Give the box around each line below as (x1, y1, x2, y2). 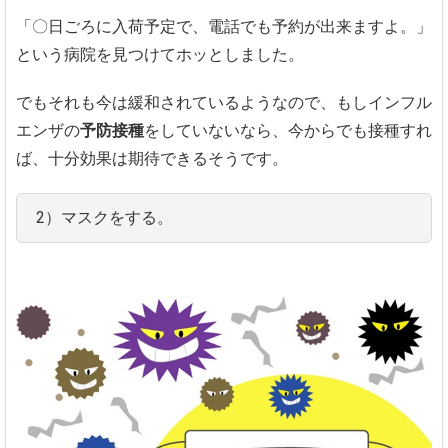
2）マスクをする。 (36, 208, 173, 228)
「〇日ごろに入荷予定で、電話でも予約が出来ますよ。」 (16, 17, 432, 37)
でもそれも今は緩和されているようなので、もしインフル (16, 93, 432, 113)
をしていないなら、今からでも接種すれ (144, 121, 432, 141)
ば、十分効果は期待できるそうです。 (16, 149, 288, 169)
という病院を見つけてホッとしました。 (16, 45, 304, 65)
